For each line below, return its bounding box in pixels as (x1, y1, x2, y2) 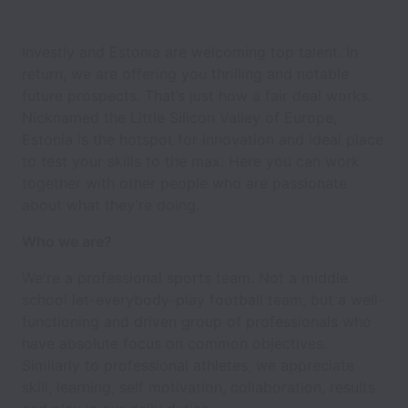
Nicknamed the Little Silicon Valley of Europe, (22, 108, 337, 127)
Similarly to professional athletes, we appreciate (22, 356, 354, 374)
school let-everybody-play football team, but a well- (22, 291, 384, 309)
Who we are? (22, 232, 112, 250)
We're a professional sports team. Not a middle (22, 269, 348, 287)
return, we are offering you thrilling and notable (22, 65, 349, 83)
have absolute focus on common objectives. (22, 334, 327, 352)
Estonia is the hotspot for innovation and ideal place (22, 130, 383, 148)
